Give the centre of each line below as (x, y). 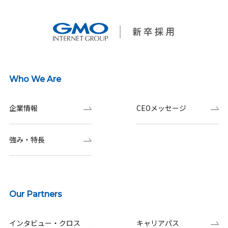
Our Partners (35, 194)
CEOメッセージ (162, 108)
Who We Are (35, 79)
